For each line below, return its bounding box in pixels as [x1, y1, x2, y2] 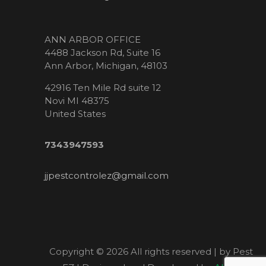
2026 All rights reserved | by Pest [106, 246, 253, 258]
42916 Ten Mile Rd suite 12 [45, 82, 161, 94]
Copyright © [49, 246, 106, 258]
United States [45, 108, 106, 120]
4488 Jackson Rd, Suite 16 [45, 47, 160, 59]
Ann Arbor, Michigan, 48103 [45, 60, 167, 72]
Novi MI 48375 [45, 95, 109, 107]
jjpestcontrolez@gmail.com [45, 170, 169, 182]
